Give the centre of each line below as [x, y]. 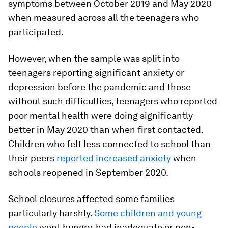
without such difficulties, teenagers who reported [113, 101]
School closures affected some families [91, 199]
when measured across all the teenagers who [104, 18]
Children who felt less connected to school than [109, 144]
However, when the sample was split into [94, 58]
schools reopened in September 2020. [88, 172]
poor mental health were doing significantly [101, 115]
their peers [32, 158]
